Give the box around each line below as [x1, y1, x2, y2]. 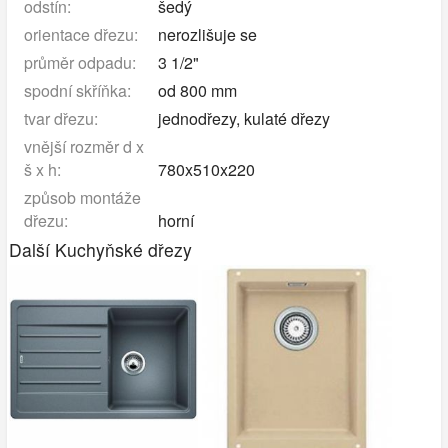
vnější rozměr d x [23, 134, 144, 158]
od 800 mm [153, 78, 237, 102]
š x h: [23, 157, 61, 181]
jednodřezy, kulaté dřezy [153, 106, 330, 130]
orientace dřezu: [23, 22, 138, 46]
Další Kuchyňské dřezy [8, 236, 192, 262]
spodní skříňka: [23, 78, 131, 102]
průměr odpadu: [23, 50, 136, 74]
